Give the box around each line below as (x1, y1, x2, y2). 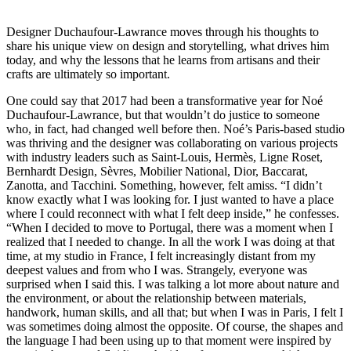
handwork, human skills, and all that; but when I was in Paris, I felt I (6, 305, 343, 319)
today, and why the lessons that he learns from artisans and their (6, 52, 320, 67)
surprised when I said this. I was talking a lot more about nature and (6, 277, 339, 291)
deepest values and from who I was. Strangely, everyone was (6, 262, 307, 277)
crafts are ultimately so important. (6, 67, 170, 81)
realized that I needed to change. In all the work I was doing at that (6, 234, 335, 248)
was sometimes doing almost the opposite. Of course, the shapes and (6, 319, 343, 333)
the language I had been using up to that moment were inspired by (6, 333, 331, 347)
